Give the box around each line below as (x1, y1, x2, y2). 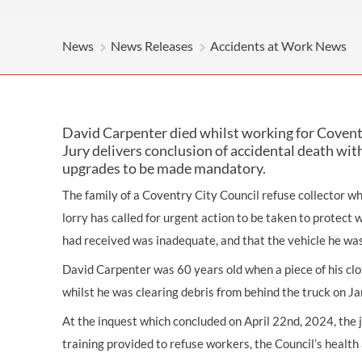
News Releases (111, 38, 193, 53)
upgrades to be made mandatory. (62, 159, 266, 177)
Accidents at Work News (210, 38, 347, 53)
